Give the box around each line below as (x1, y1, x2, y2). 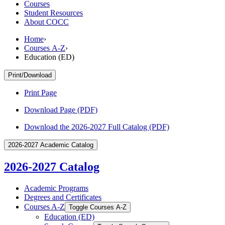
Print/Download (8, 71, 52, 79)
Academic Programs (24, 183, 88, 192)
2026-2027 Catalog (4, 160, 99, 173)
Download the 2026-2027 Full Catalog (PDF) (24, 122, 169, 131)
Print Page (24, 88, 57, 97)
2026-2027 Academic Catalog (8, 141, 93, 149)
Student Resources (24, 8, 83, 17)
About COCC (24, 17, 69, 26)
